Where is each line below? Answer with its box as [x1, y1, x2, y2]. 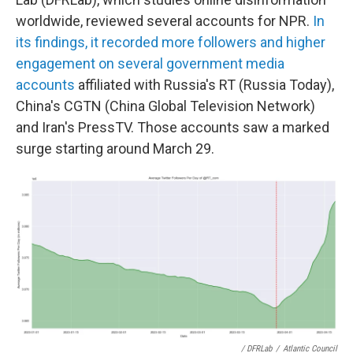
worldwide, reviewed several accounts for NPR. [16, 13, 310, 29]
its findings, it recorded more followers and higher [16, 34, 325, 50]
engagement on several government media [16, 55, 284, 72]
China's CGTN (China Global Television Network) [16, 98, 315, 114]
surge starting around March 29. [16, 140, 214, 157]
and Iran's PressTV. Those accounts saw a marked [16, 119, 329, 136]
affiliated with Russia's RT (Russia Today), [75, 76, 334, 93]
